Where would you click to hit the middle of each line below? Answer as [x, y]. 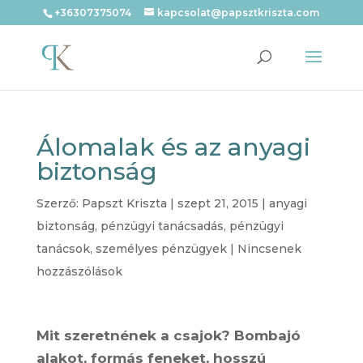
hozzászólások [79, 271]
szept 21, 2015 [218, 203]
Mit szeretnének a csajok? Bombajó [168, 335]
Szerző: [59, 203]
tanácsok [63, 249]
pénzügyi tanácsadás [162, 226]
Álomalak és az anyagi [173, 147]
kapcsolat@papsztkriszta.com [239, 13]
